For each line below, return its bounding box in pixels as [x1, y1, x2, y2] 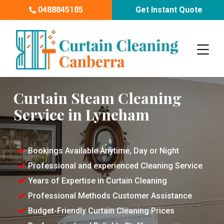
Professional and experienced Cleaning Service [28, 160, 203, 170]
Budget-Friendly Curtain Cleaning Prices [28, 205, 175, 215]
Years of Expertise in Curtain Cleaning [28, 175, 167, 185]
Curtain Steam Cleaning [13, 87, 182, 108]
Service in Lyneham [13, 104, 150, 124]
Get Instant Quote [133, 5, 202, 14]
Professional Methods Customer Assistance [28, 190, 192, 200]
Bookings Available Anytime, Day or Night [28, 145, 179, 155]
